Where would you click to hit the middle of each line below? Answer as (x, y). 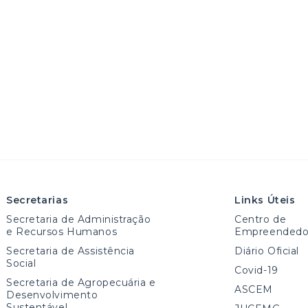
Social (21, 263)
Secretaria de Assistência (70, 251)
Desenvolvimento (52, 295)
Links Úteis (265, 200)
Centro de (261, 219)
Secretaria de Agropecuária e (81, 283)
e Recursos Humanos (62, 232)
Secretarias (37, 200)
